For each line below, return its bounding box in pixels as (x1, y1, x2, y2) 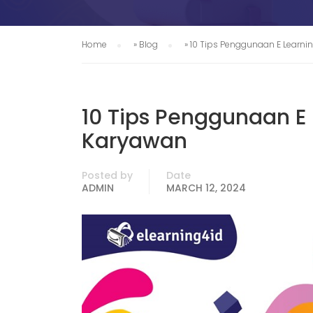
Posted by (82, 168, 133, 182)
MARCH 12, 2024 (166, 181, 246, 195)
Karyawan (82, 126, 187, 156)
